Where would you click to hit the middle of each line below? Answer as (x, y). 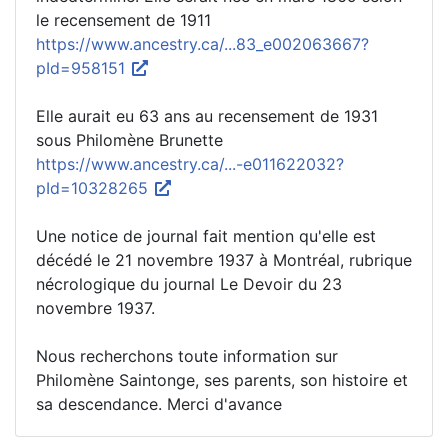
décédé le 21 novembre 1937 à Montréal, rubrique (224, 259)
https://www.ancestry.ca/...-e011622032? (190, 163)
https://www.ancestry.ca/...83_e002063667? (202, 43)
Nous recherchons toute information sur (187, 355)
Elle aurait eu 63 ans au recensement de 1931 (207, 115)
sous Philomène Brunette (129, 139)
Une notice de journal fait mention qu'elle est (206, 235)
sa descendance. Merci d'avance (159, 403)
